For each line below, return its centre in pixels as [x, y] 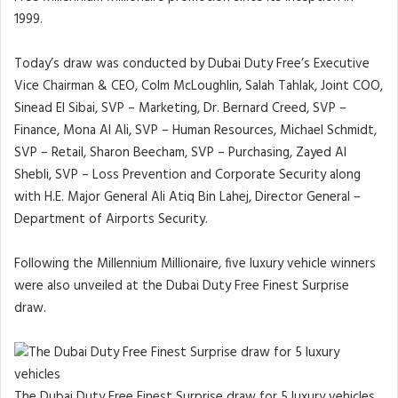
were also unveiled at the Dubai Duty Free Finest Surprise [182, 287]
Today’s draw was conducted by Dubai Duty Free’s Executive [192, 64]
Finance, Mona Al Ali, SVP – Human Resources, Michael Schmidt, [195, 131]
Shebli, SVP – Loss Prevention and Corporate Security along [187, 175]
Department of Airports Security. [111, 220]
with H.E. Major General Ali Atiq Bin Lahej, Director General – [187, 198]
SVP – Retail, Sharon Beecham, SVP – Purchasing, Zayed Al [180, 153]
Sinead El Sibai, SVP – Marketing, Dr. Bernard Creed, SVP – [180, 109]
